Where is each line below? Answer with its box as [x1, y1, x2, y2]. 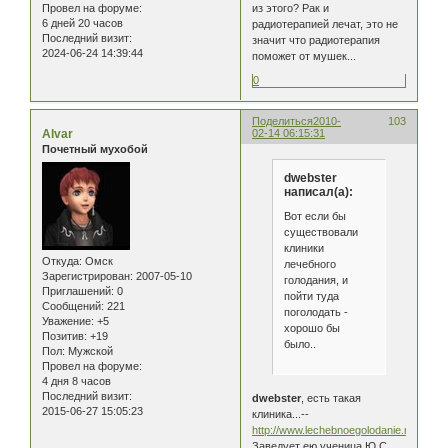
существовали [283, 225, 358, 238]
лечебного [283, 257, 336, 270]
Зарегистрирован [42, 269, 130, 282]
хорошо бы [283, 321, 340, 334]
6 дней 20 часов [42, 17, 123, 30]
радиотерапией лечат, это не [252, 18, 399, 31]
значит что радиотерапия [252, 34, 381, 47]
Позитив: [42, 329, 87, 342]
